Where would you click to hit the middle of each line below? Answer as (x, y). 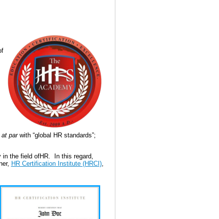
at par (9, 135)
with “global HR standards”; (56, 135)
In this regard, (73, 156)
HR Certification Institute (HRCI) (56, 164)
